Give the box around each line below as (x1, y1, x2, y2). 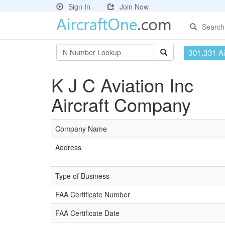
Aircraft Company (51, 91, 191, 117)
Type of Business (55, 171, 109, 181)
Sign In (68, 2, 90, 12)
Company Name (55, 124, 107, 134)
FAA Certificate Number (55, 189, 130, 199)
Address (55, 142, 81, 152)
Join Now (120, 2, 149, 12)
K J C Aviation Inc (51, 72, 193, 97)
